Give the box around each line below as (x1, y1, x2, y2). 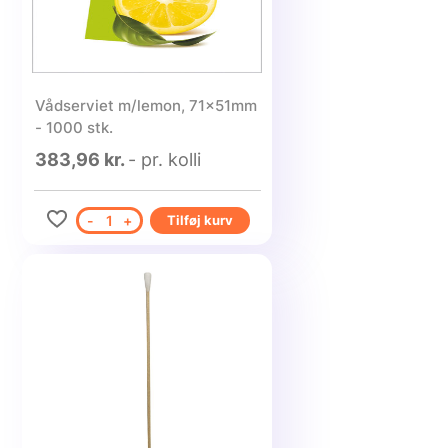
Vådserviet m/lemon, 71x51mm (34, 96, 257, 115)
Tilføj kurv (166, 212, 233, 228)
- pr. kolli (127, 149, 201, 170)
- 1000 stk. (34, 118, 113, 137)
